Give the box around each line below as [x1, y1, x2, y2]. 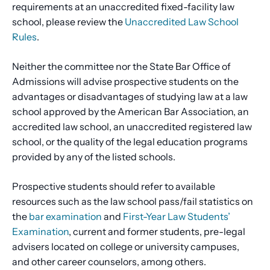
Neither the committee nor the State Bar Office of [12, 60, 231, 73]
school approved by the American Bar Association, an [12, 105, 249, 118]
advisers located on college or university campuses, [12, 240, 239, 253]
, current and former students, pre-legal [69, 225, 245, 238]
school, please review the [12, 16, 125, 28]
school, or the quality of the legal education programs [12, 136, 248, 148]
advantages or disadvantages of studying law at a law [12, 90, 248, 103]
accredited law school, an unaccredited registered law [12, 121, 252, 133]
